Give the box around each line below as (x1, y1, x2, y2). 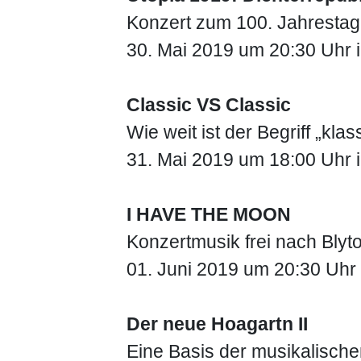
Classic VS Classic (127, 94, 291, 116)
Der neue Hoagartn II (127, 313, 308, 335)
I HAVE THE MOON (127, 204, 291, 226)
